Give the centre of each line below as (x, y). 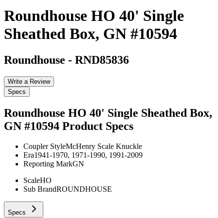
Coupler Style (45, 146)
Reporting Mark (48, 164)
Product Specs (98, 126)
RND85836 (102, 60)
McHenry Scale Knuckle (104, 146)
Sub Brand (40, 189)
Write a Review (29, 81)
